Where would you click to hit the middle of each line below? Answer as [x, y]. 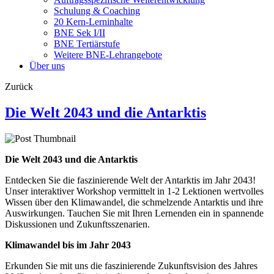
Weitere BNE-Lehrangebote [108, 55]
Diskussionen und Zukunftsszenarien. [79, 224]
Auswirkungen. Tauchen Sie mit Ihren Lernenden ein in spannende [134, 213]
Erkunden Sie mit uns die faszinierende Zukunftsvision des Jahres [131, 265]
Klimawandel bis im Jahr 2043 [68, 245]
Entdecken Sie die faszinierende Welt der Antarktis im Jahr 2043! [130, 180]
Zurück [19, 87]
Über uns [47, 66]
